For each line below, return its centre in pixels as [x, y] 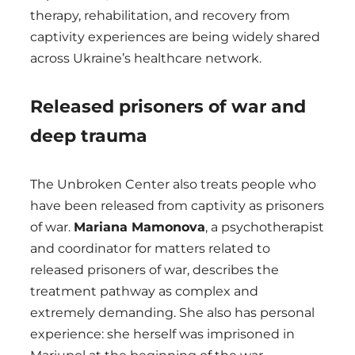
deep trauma [89, 136]
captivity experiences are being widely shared [175, 37]
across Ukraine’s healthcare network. [146, 59]
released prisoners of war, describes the [155, 270]
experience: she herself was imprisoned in [162, 334]
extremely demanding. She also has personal [172, 313]
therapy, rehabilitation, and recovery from [160, 16]
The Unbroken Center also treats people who [173, 185]
